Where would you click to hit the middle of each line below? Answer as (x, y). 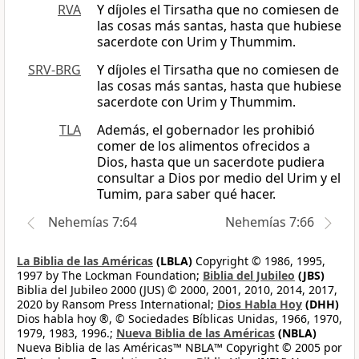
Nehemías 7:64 (93, 222)
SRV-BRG (54, 70)
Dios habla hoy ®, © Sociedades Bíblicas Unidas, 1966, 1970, (179, 319)
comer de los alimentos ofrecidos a (204, 146)
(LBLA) (173, 261)
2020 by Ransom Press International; (117, 305)
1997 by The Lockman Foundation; (110, 276)
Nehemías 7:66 (270, 222)
